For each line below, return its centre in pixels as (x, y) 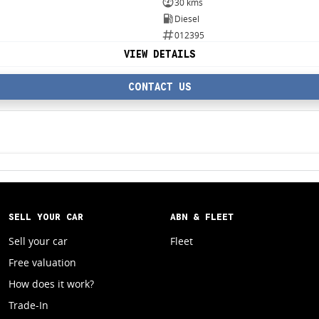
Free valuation (42, 263)
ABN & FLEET (202, 217)
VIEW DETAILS (159, 54)
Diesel (187, 19)
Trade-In (28, 305)
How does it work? (51, 284)
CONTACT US (159, 87)
